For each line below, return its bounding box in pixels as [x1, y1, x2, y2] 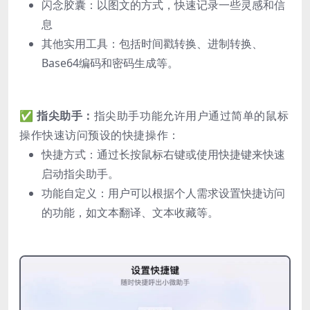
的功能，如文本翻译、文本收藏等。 [42, 204, 219, 220]
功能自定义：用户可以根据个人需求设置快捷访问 [42, 185, 285, 201]
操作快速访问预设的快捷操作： [19, 127, 180, 143]
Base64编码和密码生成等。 [42, 55, 179, 71]
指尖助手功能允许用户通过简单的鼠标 [93, 107, 289, 123]
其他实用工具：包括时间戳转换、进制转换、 [42, 35, 263, 51]
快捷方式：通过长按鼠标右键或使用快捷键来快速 [42, 146, 285, 162]
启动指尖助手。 [42, 165, 119, 181]
